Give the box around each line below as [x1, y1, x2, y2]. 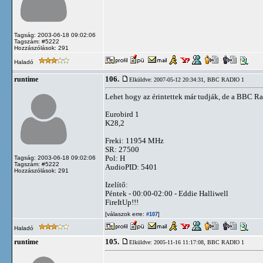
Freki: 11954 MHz [105, 136, 164, 145]
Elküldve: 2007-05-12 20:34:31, [129, 76, 207, 83]
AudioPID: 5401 [105, 163, 157, 171]
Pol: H [105, 154, 125, 163]
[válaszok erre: [105, 211, 144, 217]
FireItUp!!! [105, 198, 139, 207]
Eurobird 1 [105, 110, 139, 119]
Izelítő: [105, 180, 128, 189]
